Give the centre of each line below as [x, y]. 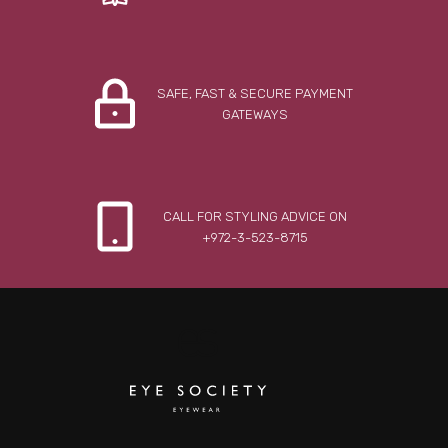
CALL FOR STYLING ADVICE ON [255, 216]
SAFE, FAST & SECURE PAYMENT [255, 93]
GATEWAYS [255, 114]
